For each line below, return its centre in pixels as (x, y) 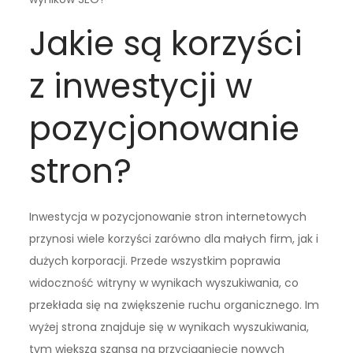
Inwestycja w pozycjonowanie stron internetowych (168, 216)
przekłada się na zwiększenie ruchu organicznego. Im (175, 305)
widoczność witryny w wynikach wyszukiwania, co (164, 282)
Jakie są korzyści (166, 43)
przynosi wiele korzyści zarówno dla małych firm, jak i (174, 238)
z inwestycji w (141, 86)
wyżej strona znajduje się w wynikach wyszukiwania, (169, 327)
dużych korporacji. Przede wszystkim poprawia (155, 260)
